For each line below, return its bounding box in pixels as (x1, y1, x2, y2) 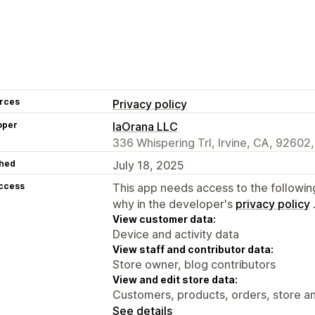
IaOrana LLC (112, 119, 178, 134)
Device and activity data (112, 226, 239, 241)
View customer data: (112, 212, 216, 225)
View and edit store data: (112, 273, 238, 285)
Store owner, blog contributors (112, 257, 276, 271)
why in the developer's (112, 196, 236, 211)
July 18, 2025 (112, 157, 184, 172)
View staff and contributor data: (112, 243, 274, 255)
